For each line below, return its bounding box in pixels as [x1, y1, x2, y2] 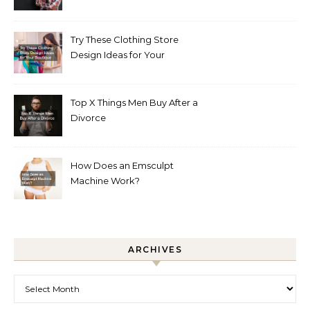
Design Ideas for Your [71, 49, 165, 61]
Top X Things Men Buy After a [71, 97, 198, 109]
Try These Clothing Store [71, 34, 179, 46]
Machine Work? [71, 175, 140, 187]
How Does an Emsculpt [71, 160, 174, 172]
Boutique [71, 64, 112, 76]
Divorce [71, 112, 106, 124]
